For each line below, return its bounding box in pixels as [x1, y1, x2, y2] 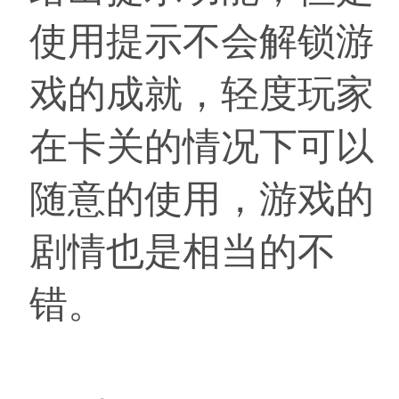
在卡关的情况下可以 [29, 125, 374, 167]
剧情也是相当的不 [29, 230, 336, 273]
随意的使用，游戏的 [29, 177, 374, 220]
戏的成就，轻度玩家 [29, 72, 374, 115]
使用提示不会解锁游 [29, 20, 374, 62]
